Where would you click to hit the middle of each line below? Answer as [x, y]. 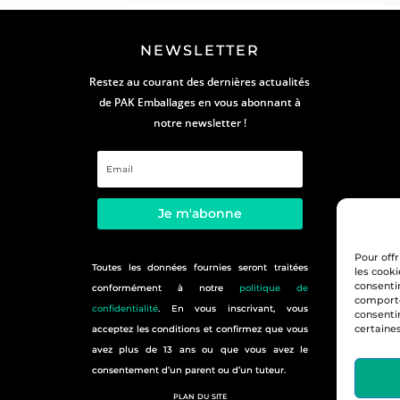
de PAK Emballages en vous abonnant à [200, 102]
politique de [274, 287]
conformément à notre [166, 287]
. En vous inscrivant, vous [233, 308]
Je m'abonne [200, 213]
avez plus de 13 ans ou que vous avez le [200, 349]
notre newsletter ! [200, 122]
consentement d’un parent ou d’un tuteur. [188, 370]
